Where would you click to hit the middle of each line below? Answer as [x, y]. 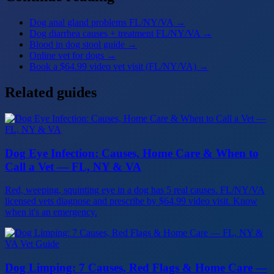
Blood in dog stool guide [77, 45]
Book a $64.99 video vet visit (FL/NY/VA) [113, 67]
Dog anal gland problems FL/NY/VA [101, 23]
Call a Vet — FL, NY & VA [73, 166]
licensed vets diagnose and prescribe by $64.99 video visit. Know [131, 201]
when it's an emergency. [51, 212]
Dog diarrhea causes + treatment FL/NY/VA [115, 34]
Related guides [51, 93]
